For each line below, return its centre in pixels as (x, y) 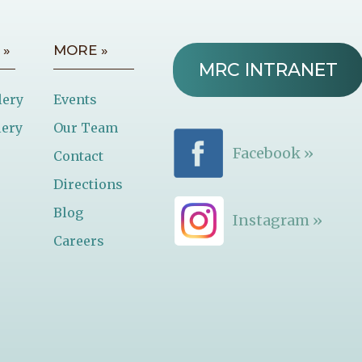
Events (76, 99)
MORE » (81, 50)
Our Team (86, 127)
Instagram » (277, 220)
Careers (79, 240)
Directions (88, 184)
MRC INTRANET (268, 69)
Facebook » (273, 153)
